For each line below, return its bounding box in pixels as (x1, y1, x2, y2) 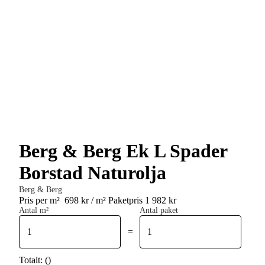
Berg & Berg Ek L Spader (19, 140, 227, 161)
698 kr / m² (64, 195, 106, 205)
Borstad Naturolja (19, 161, 166, 183)
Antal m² (19, 205, 49, 215)
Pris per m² (19, 195, 62, 205)
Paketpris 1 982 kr (108, 195, 176, 205)
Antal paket (139, 205, 178, 215)
